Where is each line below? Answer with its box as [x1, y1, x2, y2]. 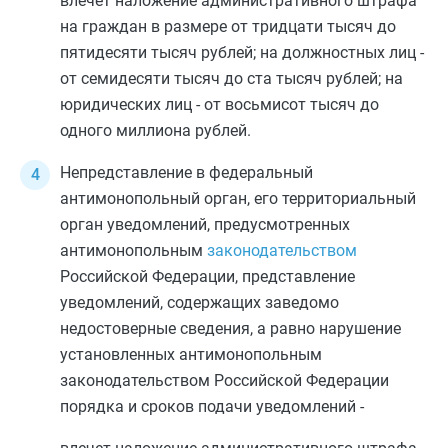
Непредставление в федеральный [60, 163, 313, 182]
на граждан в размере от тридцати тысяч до [60, 17, 396, 36]
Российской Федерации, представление [60, 267, 355, 286]
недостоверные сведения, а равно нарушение [60, 319, 401, 338]
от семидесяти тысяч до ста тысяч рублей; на [60, 69, 403, 88]
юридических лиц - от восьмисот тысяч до [60, 95, 379, 114]
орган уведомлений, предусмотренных [60, 215, 350, 234]
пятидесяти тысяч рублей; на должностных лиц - [60, 43, 424, 62]
